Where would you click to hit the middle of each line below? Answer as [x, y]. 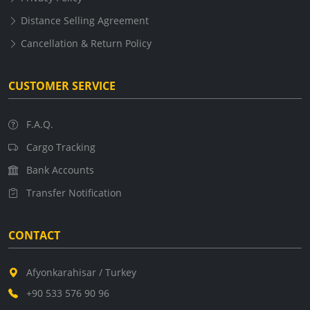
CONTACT [34, 236]
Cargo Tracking [60, 147]
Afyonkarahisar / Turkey [80, 273]
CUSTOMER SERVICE [62, 86]
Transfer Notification [73, 193]
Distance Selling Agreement [83, 21]
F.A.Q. [38, 125]
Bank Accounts [59, 170]
